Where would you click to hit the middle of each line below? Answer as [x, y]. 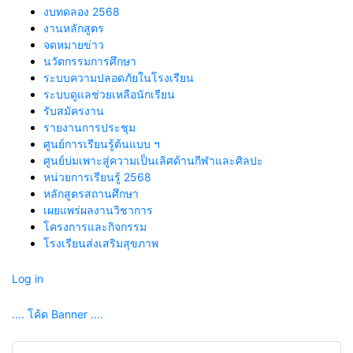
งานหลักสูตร [74, 28]
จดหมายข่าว [74, 45]
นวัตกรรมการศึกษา [90, 61]
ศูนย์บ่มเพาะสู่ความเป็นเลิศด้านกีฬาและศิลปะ [153, 160]
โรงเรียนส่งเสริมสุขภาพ [101, 243]
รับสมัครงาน [74, 111]
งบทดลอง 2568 [82, 11]
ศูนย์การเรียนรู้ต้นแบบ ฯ [102, 144]
